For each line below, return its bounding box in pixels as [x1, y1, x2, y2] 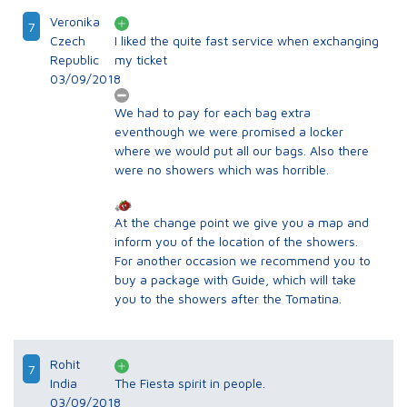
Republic [50, 52, 99, 68]
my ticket [114, 52, 168, 68]
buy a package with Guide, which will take [114, 272, 357, 288]
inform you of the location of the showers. [114, 233, 359, 250]
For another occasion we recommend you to [114, 253, 372, 269]
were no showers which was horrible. [114, 162, 330, 178]
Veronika [50, 14, 100, 30]
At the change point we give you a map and [114, 214, 370, 231]
